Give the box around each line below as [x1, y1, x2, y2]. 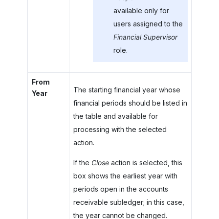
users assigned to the [113, 20, 183, 28]
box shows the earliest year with [73, 171, 177, 180]
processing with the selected [73, 125, 167, 133]
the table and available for [73, 111, 158, 120]
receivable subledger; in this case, [73, 197, 184, 206]
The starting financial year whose [73, 85, 180, 94]
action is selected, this [109, 158, 182, 167]
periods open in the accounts [73, 184, 168, 193]
